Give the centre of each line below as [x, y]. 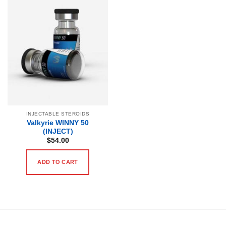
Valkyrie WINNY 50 [58, 123]
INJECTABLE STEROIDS [58, 114]
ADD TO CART [58, 162]
